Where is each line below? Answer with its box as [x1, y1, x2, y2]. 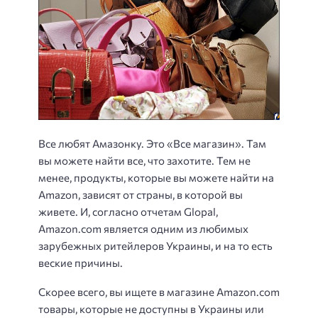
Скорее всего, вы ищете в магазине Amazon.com [38, 285, 280, 298]
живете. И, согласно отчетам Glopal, [38, 205, 218, 219]
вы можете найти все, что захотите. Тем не [38, 154, 251, 168]
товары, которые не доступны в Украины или [38, 302, 264, 315]
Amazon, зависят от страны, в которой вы [38, 188, 243, 202]
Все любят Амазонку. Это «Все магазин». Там [38, 137, 266, 150]
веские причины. [38, 256, 125, 270]
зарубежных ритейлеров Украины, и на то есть [38, 239, 273, 253]
